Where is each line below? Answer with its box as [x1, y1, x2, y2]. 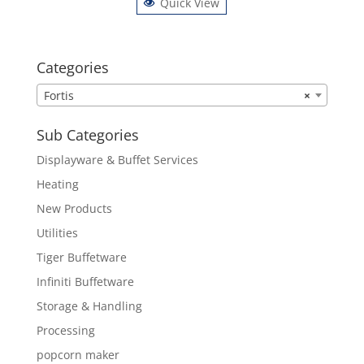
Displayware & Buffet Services [36, 151, 198, 167]
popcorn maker [36, 346, 119, 362]
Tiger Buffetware [36, 249, 127, 265]
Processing [36, 322, 95, 338]
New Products [36, 200, 112, 216]
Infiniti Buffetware [36, 273, 134, 289]
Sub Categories [36, 124, 139, 145]
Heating [36, 175, 79, 192]
